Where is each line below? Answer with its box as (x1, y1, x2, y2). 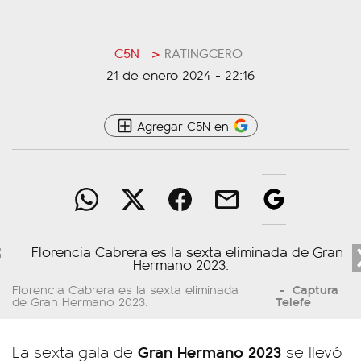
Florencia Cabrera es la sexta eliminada (12, 280, 239, 297)
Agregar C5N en (136, 117, 229, 134)
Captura (288, 280, 338, 298)
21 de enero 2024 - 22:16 (106, 65, 255, 84)
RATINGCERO (164, 44, 243, 62)
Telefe (275, 292, 311, 310)
